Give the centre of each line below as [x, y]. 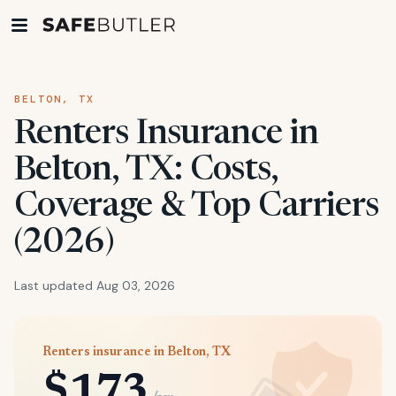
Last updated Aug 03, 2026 [95, 286]
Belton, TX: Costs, [146, 171]
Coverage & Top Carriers [197, 208]
